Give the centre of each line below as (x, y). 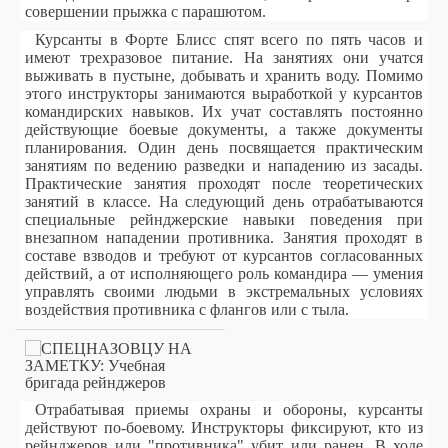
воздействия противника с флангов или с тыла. (187, 309)
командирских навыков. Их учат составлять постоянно (224, 111)
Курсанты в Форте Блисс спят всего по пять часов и (229, 39)
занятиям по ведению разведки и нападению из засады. (224, 165)
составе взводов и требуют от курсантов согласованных (224, 255)
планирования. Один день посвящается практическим (224, 147)
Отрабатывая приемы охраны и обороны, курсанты (229, 409)
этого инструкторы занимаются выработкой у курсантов (224, 93)
